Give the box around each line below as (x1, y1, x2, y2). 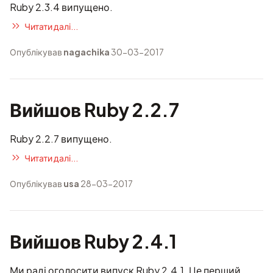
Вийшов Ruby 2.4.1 (10, 230, 177, 253)
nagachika (63, 46, 110, 57)
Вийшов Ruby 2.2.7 (10, 98, 179, 121)
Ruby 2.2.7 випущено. (10, 132, 112, 145)
